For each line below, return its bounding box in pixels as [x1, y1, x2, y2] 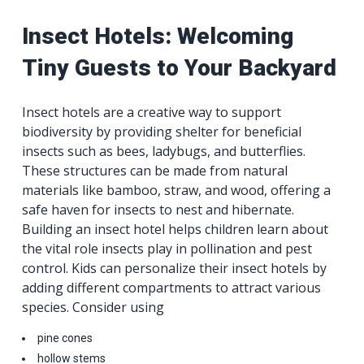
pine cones [37, 331, 93, 344]
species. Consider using [22, 297, 165, 316]
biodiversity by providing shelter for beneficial [22, 122, 302, 141]
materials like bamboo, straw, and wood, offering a [22, 180, 331, 199]
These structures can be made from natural [22, 161, 288, 180]
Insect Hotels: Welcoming [22, 22, 294, 50]
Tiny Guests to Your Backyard [22, 54, 337, 81]
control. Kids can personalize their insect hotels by [22, 258, 327, 277]
